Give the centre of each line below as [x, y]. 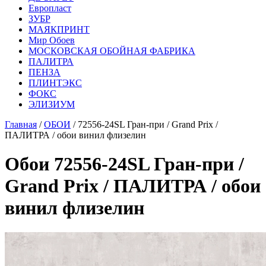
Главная [21, 124]
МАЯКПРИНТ [59, 29]
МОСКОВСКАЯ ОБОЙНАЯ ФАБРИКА [112, 51]
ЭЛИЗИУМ [52, 104]
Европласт [50, 8]
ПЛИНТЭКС [55, 83]
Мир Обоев [52, 40]
